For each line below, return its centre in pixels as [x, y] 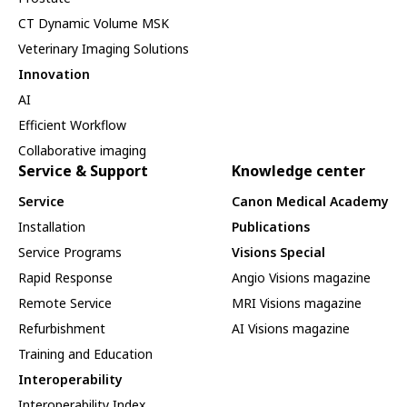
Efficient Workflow [72, 125]
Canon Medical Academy [310, 202]
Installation [52, 227]
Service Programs [70, 253]
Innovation [54, 74]
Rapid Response [65, 278]
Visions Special [278, 253]
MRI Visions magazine [297, 303]
